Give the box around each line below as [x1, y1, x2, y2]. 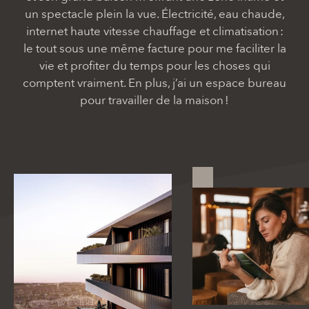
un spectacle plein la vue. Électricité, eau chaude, [24, 6, 285, 22]
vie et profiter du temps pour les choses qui [39, 58, 270, 74]
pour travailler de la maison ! [80, 92, 229, 108]
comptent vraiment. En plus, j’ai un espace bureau [23, 75, 286, 91]
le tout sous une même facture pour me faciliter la [23, 41, 286, 57]
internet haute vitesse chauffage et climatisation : [26, 23, 283, 39]
